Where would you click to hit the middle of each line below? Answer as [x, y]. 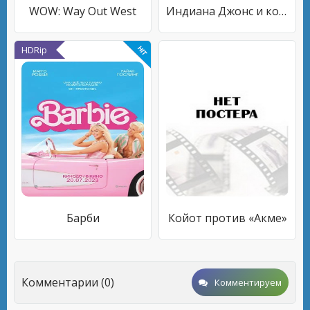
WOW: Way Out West [83, 11]
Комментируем [248, 282]
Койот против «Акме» [227, 218]
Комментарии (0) [68, 282]
